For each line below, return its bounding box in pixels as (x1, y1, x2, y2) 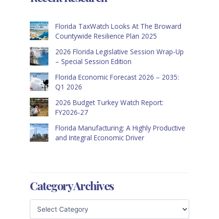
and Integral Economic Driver (55, 132, 144, 142)
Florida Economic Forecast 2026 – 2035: (55, 72, 179, 82)
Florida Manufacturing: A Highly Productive (55, 123, 185, 132)
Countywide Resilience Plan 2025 (55, 31, 157, 41)
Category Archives (30, 178, 114, 194)
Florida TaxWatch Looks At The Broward (55, 21, 181, 31)
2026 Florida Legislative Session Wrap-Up (55, 46, 184, 56)
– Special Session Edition (55, 56, 131, 66)
